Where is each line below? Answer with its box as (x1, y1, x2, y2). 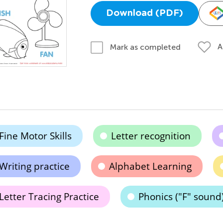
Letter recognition (111, 129, 191, 142)
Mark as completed (110, 42, 181, 52)
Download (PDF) (106, 9, 183, 18)
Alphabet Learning (109, 160, 192, 173)
